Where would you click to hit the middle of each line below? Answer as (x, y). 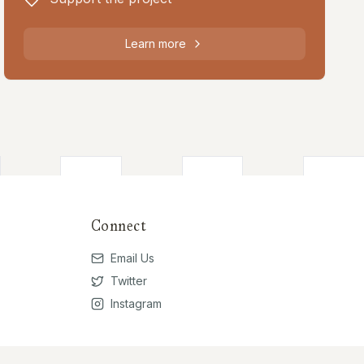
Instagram (136, 303)
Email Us (132, 258)
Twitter (129, 280)
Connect (119, 225)
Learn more (156, 43)
